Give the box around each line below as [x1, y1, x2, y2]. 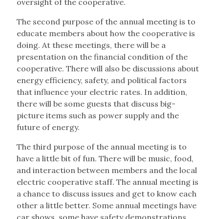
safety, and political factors [84, 75, 187, 86]
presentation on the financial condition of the [16, 52, 188, 62]
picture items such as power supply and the [16, 110, 179, 121]
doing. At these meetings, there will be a [16, 40, 166, 50]
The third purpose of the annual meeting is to [16, 142, 187, 152]
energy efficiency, [16, 75, 83, 86]
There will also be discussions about [64, 64, 199, 74]
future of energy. [16, 122, 80, 132]
